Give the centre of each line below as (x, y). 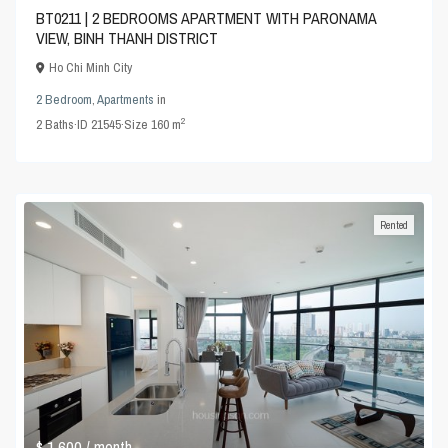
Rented (393, 225)
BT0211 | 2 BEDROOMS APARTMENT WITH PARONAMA (206, 18)
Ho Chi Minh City (91, 67)
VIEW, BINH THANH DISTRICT (127, 38)
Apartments (126, 99)
